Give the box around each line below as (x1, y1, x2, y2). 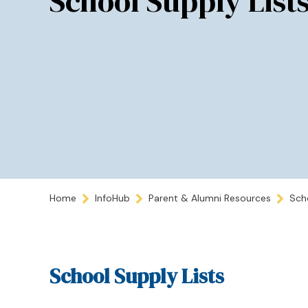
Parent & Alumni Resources (148, 192, 271, 205)
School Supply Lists (49, 262, 224, 291)
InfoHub (95, 192, 130, 205)
